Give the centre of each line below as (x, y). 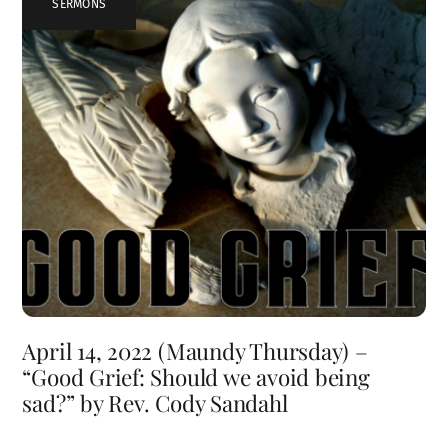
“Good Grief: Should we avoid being (196, 377)
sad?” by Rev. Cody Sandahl (155, 403)
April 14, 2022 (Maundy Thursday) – (195, 351)
